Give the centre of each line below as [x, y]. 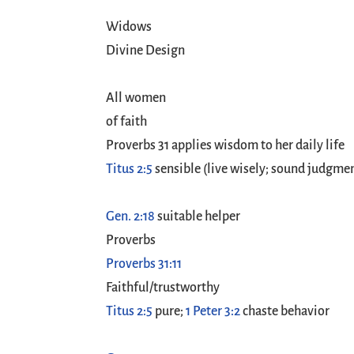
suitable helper [198, 217]
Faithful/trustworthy [163, 288]
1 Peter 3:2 [213, 311]
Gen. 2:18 [131, 217]
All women [136, 98]
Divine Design [146, 51]
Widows [129, 27]
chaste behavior [285, 311]
